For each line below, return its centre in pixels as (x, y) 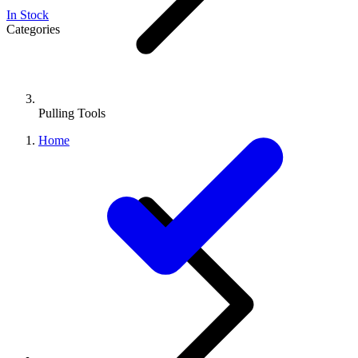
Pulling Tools (72, 113)
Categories (33, 29)
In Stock (28, 15)
